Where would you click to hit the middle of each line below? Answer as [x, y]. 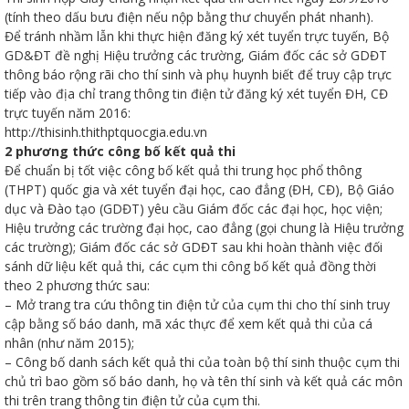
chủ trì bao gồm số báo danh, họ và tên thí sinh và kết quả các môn [204, 382]
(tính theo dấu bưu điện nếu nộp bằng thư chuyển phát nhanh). [189, 17]
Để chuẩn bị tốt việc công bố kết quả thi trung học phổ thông [183, 171]
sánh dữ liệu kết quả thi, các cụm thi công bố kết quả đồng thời [190, 267]
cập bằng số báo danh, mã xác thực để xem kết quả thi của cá [189, 324]
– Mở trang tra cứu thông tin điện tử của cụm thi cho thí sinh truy [197, 305]
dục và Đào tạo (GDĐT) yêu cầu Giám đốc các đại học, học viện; [194, 209]
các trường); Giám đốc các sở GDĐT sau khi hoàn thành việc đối [194, 247]
